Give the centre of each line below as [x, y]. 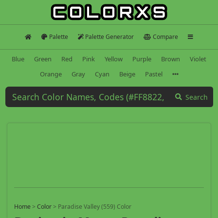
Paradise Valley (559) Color [95, 207]
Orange [51, 74]
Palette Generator [110, 37]
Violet [198, 59]
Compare [165, 37]
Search [197, 97]
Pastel [154, 74]
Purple [142, 59]
